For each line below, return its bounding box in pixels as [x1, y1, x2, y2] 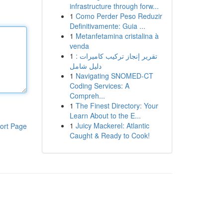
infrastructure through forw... [69, 1, 159, 11]
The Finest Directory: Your [75, 101, 158, 111]
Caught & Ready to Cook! [69, 130, 150, 140]
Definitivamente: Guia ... [69, 21, 145, 31]
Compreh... [69, 91, 105, 101]
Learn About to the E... [69, 111, 141, 120]
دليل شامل [69, 61, 102, 71]
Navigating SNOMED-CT [75, 71, 153, 81]
